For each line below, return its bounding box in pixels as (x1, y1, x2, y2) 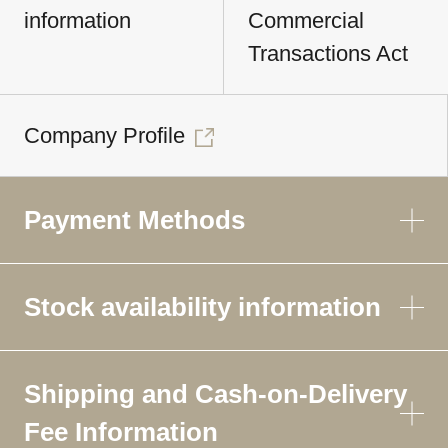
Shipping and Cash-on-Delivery (24, 380, 407, 409)
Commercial (248, 8, 364, 34)
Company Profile (24, 123, 185, 149)
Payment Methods (24, 206, 245, 235)
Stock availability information (24, 293, 381, 322)
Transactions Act (248, 41, 408, 67)
